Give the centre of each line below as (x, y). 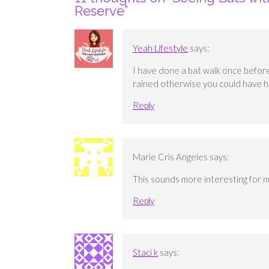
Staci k (145, 252)
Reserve (99, 11)
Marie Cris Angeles (170, 156)
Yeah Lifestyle (160, 48)
